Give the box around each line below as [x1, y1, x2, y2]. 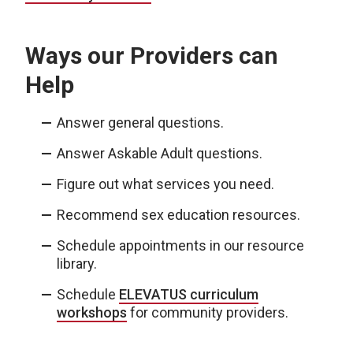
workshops [57, 304, 127, 321]
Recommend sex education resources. [57, 206, 300, 223]
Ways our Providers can [25, 42, 278, 69]
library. [57, 255, 97, 272]
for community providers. [127, 304, 288, 321]
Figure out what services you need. [57, 176, 274, 192]
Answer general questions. [57, 114, 224, 131]
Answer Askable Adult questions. [57, 145, 262, 162]
